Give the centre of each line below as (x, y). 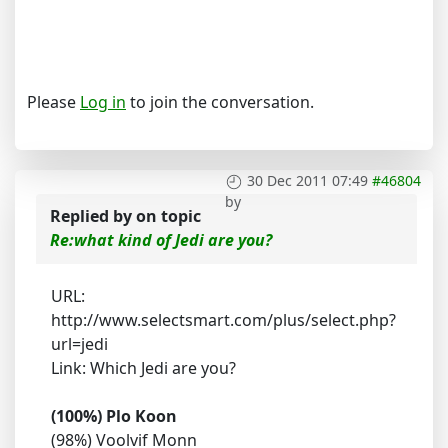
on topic (168, 216)
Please (53, 102)
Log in (103, 102)
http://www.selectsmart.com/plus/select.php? (223, 320)
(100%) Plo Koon (114, 416)
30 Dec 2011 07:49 (307, 180)
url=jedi (79, 344)
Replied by (93, 216)
